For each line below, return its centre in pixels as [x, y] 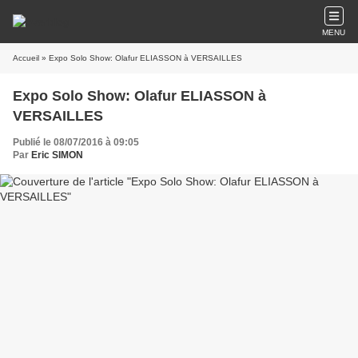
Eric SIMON [57, 155]
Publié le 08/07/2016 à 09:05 [76, 142]
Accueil [26, 58]
